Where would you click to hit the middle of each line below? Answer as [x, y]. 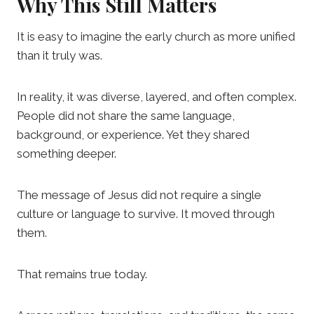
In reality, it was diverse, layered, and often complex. [157, 97]
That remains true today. [82, 274]
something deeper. [67, 154]
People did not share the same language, [126, 116]
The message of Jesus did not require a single [139, 195]
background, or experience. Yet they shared [133, 135]
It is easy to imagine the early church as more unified [156, 37]
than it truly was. [60, 56]
